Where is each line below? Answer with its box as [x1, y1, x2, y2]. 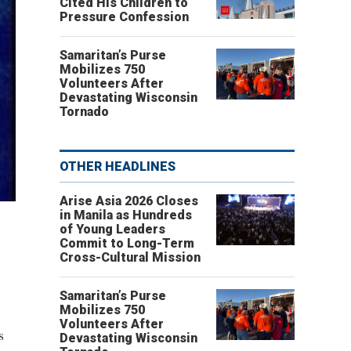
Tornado [60, 104, 109, 119]
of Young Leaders [60, 222, 165, 237]
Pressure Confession [60, 9, 189, 24]
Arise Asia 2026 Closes [60, 194, 198, 208]
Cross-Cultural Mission [60, 250, 201, 265]
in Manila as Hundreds [60, 208, 192, 223]
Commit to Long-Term [60, 236, 194, 251]
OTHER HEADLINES [60, 159, 175, 174]
